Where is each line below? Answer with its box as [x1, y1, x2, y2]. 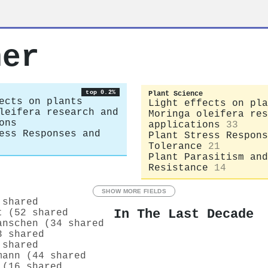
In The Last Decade [114, 207, 254, 222]
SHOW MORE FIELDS [102, 187, 166, 194]
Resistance [148, 162, 208, 173]
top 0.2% [86, 89, 115, 96]
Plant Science [148, 89, 203, 98]
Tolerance [148, 141, 202, 152]
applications [148, 119, 220, 130]
